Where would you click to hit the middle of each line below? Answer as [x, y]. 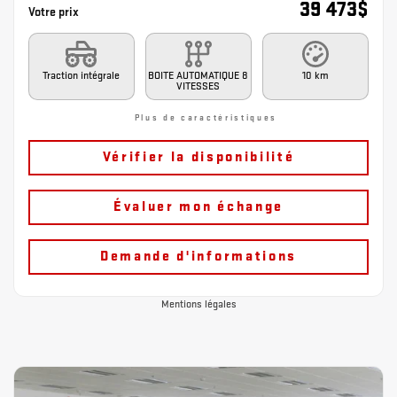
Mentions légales [198, 304]
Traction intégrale [82, 76]
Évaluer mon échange [198, 207]
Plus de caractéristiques [204, 117]
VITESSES [198, 86]
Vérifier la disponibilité [198, 157]
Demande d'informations [198, 257]
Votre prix [55, 12]
